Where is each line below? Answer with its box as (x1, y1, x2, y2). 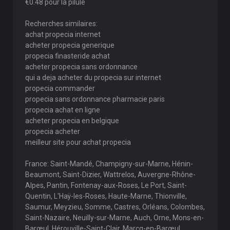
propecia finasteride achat (25, 52, 110, 60)
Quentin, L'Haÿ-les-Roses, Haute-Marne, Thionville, (25, 192, 187, 200)
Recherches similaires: (25, 20, 98, 28)
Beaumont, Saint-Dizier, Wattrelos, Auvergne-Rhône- (25, 170, 196, 179)
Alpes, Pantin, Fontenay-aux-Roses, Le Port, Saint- (25, 181, 187, 189)
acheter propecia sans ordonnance (25, 63, 138, 71)
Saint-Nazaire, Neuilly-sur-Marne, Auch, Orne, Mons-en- (25, 214, 204, 222)
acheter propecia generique (25, 41, 114, 49)
